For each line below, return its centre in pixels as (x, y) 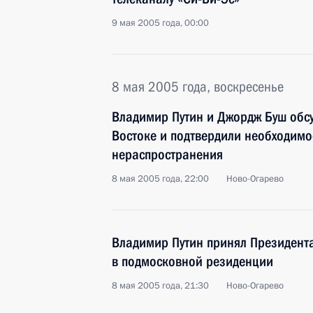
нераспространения (167, 154)
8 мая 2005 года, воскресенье (198, 87)
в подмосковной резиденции (192, 261)
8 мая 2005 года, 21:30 (160, 286)
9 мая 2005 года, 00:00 (160, 23)
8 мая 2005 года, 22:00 (160, 179)
